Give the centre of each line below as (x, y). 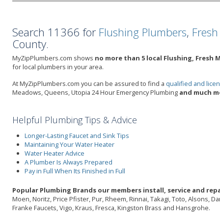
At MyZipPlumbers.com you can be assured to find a (89, 83)
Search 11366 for (55, 32)
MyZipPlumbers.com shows (54, 58)
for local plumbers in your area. (58, 67)
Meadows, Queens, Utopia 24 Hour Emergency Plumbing (96, 92)
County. (30, 44)
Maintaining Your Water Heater (69, 144)
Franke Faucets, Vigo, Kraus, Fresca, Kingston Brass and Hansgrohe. (111, 207)
